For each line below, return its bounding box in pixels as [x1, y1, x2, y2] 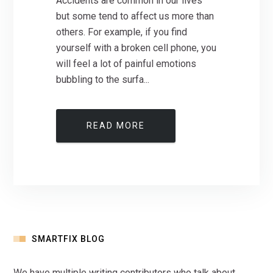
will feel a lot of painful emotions [56, 58, 197, 70]
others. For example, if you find [56, 26, 188, 38]
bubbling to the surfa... [56, 74, 150, 86]
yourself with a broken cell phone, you [56, 42, 217, 54]
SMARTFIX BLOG [32, 234, 105, 244]
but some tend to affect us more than [56, 10, 214, 23]
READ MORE [87, 121, 146, 131]
